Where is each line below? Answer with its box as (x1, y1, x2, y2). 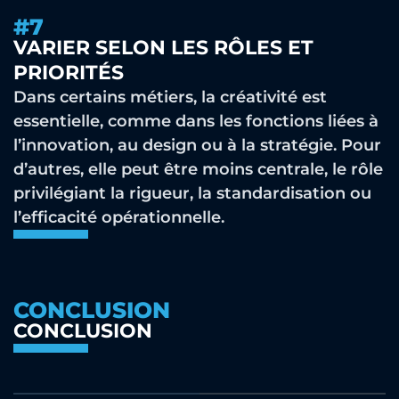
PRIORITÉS (13, 61, 124, 85)
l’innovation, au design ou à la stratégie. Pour (13, 135, 381, 155)
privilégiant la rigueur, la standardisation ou (13, 183, 371, 203)
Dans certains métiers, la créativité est (13, 87, 327, 107)
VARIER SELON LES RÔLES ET (13, 36, 313, 60)
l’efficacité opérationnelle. (13, 208, 224, 227)
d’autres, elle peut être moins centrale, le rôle (13, 159, 383, 179)
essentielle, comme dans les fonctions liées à (13, 111, 379, 131)
